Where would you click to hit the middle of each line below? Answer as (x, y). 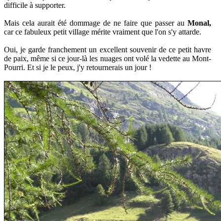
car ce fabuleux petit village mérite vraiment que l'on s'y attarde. (103, 32)
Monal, (199, 23)
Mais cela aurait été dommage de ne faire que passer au (96, 23)
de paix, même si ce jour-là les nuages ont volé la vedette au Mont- (108, 58)
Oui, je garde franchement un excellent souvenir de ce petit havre (108, 49)
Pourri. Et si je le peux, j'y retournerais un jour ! (78, 67)
